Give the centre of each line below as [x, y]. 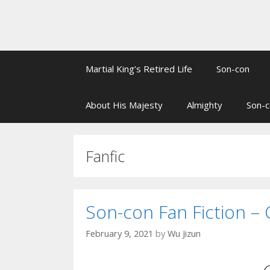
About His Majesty [124, 105]
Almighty [205, 105]
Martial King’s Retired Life [139, 69]
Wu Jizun [184, 234]
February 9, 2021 [119, 234]
